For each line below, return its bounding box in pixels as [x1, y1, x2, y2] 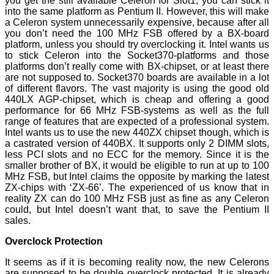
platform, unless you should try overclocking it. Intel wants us [5, 39, 269, 50]
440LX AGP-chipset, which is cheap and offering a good [5, 94, 269, 105]
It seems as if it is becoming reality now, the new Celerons [5, 257, 269, 268]
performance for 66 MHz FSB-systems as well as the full [5, 105, 269, 116]
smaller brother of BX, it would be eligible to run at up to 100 [5, 160, 269, 171]
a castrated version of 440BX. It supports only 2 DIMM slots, [5, 138, 269, 149]
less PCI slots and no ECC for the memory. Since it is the [5, 149, 269, 160]
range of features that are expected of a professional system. [5, 116, 269, 127]
